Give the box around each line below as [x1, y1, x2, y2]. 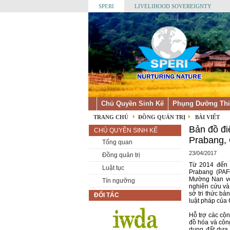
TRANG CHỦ [93, 114, 128, 120]
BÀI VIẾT [195, 114, 220, 120]
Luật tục [102, 164, 124, 171]
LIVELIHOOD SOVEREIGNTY [135, 3, 212, 9]
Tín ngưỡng [102, 177, 135, 184]
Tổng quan [102, 139, 132, 146]
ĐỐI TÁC [94, 191, 119, 199]
